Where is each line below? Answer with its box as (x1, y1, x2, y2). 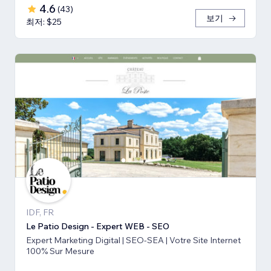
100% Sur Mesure (26, 245, 94, 256)
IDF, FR (26, 206, 54, 218)
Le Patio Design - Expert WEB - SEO (26, 220, 169, 232)
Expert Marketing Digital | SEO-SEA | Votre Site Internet (26, 234, 122, 246)
